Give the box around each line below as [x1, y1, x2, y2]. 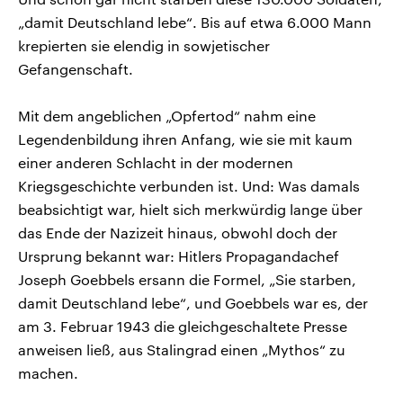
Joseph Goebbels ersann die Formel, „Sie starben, [18, 270, 356, 288]
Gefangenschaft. [18, 59, 133, 77]
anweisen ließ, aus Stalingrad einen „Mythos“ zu [18, 340, 345, 358]
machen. [18, 363, 78, 381]
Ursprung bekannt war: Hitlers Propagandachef [18, 246, 339, 264]
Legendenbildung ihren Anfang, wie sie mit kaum [18, 130, 353, 148]
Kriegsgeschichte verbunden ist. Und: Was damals [18, 176, 360, 194]
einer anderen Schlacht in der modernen [18, 153, 293, 171]
